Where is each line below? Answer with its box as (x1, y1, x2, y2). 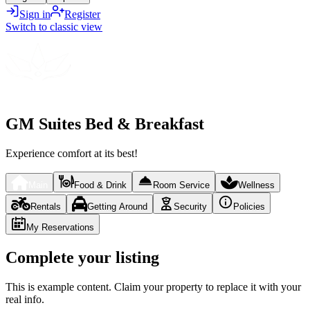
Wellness (238, 179, 275, 190)
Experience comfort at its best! (6, 147, 138, 159)
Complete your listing (6, 248, 159, 266)
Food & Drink (74, 179, 127, 190)
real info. (6, 293, 44, 305)
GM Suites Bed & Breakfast (6, 114, 204, 133)
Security (174, 201, 207, 212)
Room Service (153, 179, 210, 190)
